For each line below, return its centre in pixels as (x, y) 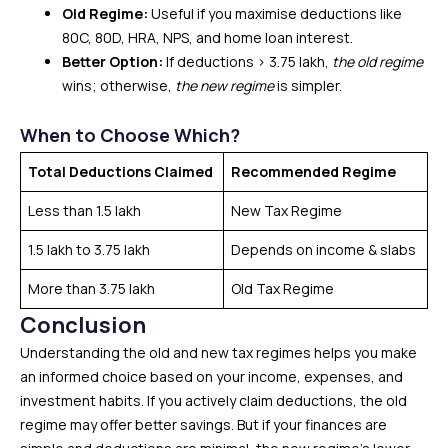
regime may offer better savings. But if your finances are (203, 424)
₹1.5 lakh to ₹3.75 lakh (89, 249)
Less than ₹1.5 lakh (84, 210)
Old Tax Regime (282, 288)
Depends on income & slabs (323, 249)
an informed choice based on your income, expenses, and (211, 376)
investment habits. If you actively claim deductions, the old (213, 400)
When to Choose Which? (130, 135)
